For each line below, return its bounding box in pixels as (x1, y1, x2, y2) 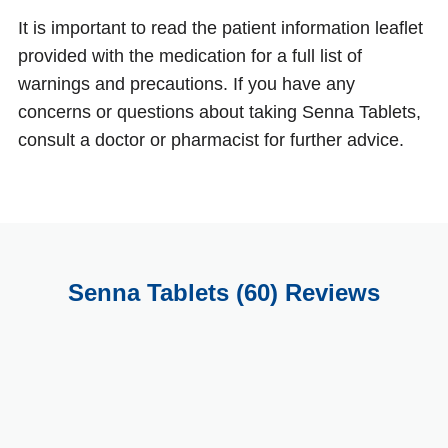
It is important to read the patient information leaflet (18, 18, 423, 39)
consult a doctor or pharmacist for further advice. (18, 130, 404, 151)
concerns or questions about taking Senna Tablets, (18, 102, 421, 123)
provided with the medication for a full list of (18, 46, 362, 67)
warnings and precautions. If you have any (18, 74, 355, 95)
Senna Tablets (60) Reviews (68, 278, 380, 306)
